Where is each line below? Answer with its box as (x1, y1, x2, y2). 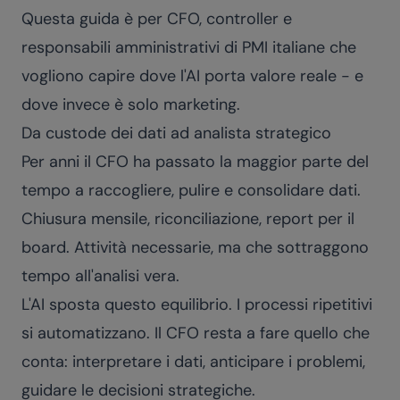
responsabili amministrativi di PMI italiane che (21, 37, 356, 58)
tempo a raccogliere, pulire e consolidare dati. (21, 179, 361, 201)
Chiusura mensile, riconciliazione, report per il (21, 208, 354, 229)
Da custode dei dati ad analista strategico (21, 122, 331, 144)
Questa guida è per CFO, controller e (21, 8, 292, 29)
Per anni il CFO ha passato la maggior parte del (21, 151, 369, 172)
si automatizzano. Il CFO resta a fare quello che (21, 322, 370, 344)
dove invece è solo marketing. (21, 94, 240, 115)
